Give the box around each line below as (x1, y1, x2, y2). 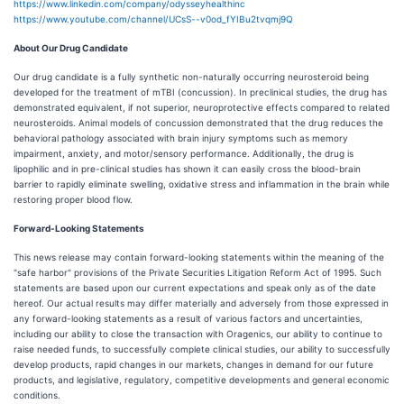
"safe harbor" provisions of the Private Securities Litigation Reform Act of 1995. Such (14, 267, 381, 278)
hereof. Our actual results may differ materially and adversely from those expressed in (14, 298, 389, 308)
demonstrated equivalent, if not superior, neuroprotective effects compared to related (14, 102, 390, 113)
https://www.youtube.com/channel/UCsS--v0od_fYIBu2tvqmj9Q (14, 14, 293, 24)
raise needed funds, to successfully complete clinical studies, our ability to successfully (14, 344, 390, 354)
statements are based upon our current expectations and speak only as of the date (14, 282, 376, 293)
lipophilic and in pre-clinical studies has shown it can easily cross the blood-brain (14, 163, 361, 174)
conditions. (14, 390, 60, 400)
